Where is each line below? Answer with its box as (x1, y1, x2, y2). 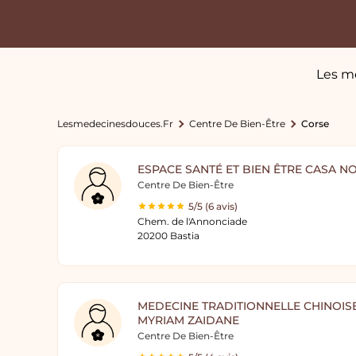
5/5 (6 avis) (188, 200, 238, 212)
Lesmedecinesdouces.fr (57, 118, 173, 130)
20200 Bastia (137, 230, 199, 242)
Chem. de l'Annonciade (137, 215, 247, 227)
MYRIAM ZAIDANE (137, 313, 239, 327)
